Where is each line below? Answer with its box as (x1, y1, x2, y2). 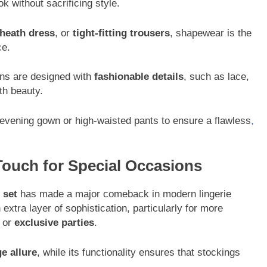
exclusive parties (14, 217, 94, 229)
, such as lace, (184, 71, 249, 83)
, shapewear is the (170, 27, 252, 39)
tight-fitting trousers (73, 27, 170, 39)
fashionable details (94, 71, 184, 83)
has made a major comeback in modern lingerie (17, 188, 231, 200)
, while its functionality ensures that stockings (37, 246, 240, 258)
